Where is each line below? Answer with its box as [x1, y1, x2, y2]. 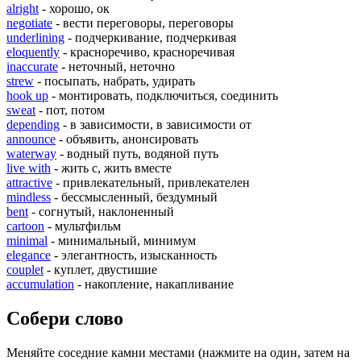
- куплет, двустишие [44, 263, 157, 277]
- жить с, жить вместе [51, 161, 172, 176]
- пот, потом [35, 103, 105, 118]
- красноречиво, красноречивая [60, 45, 234, 60]
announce [6, 132, 56, 147]
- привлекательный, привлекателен [52, 176, 250, 190]
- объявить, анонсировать [56, 132, 198, 147]
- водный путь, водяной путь [56, 147, 218, 161]
